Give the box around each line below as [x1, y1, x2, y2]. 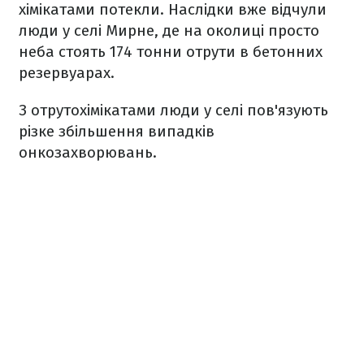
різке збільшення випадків [19, 122, 214, 141]
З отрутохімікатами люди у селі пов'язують [19, 101, 328, 120]
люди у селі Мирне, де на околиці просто [19, 21, 319, 41]
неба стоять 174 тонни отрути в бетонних [19, 42, 323, 62]
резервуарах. [19, 63, 115, 83]
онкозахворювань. [19, 143, 157, 162]
